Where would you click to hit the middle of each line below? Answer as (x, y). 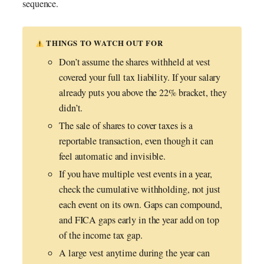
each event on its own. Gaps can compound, (141, 205)
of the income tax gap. (101, 235)
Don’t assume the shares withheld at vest (135, 62)
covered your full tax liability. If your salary (140, 77)
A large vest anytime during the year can (134, 253)
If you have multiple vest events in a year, (136, 174)
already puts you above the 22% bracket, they (143, 93)
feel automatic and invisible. (113, 156)
